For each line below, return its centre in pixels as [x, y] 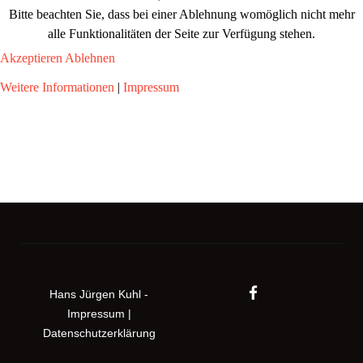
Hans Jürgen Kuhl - [99, 294]
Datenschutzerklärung [99, 333]
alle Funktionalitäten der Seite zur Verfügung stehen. [181, 34]
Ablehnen [90, 58]
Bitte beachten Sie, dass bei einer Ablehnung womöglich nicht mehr [181, 14]
